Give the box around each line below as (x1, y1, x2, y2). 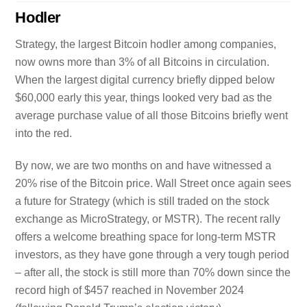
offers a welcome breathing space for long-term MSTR (15, 230, 277, 243)
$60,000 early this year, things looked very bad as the (15, 91, 273, 103)
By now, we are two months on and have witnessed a (15, 159, 272, 171)
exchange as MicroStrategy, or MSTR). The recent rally (15, 212, 281, 225)
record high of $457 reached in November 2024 (15, 284, 245, 296)
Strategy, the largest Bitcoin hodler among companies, (15, 38, 277, 50)
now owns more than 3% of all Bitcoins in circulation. (15, 56, 270, 68)
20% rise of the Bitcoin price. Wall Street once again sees (15, 177, 292, 189)
